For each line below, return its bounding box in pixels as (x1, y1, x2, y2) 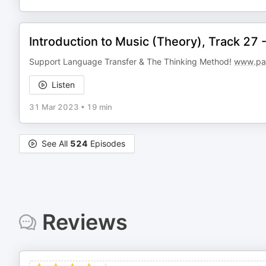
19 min (87, 102, 112, 112)
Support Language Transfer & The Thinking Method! (29, 56, 234, 66)
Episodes (88, 138, 125, 148)
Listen (52, 80, 75, 90)
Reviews (42, 209, 128, 235)
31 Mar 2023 (29, 102, 79, 112)
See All (42, 138, 70, 148)
